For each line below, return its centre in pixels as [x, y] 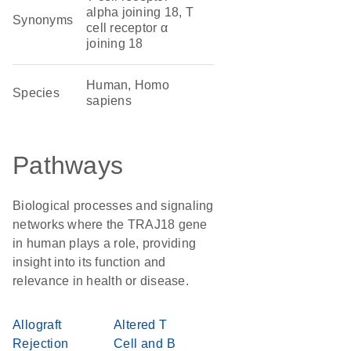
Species [36, 93]
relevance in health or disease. [101, 281]
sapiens [109, 101]
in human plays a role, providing [104, 243]
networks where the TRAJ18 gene [110, 224]
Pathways [68, 165]
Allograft [37, 325]
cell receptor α [127, 28]
